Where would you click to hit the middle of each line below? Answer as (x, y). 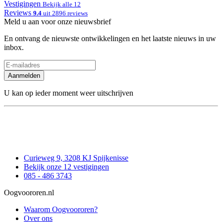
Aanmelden (24, 75)
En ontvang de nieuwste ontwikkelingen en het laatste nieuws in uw (110, 38)
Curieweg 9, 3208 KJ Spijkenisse (76, 158)
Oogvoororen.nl (29, 193)
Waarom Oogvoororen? (61, 210)
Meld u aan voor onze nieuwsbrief (57, 21)
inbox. (14, 47)
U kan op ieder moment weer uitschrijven (69, 93)
